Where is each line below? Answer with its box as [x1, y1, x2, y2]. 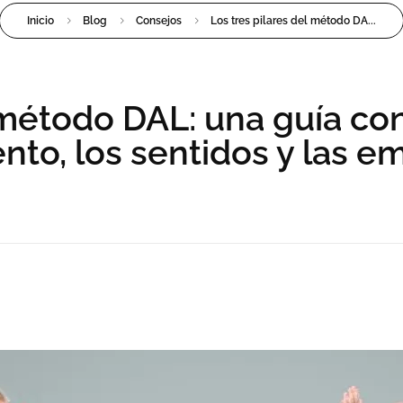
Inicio [27, 14, 54, 27]
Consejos [136, 14, 182, 27]
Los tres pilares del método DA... [210, 14, 376, 27]
